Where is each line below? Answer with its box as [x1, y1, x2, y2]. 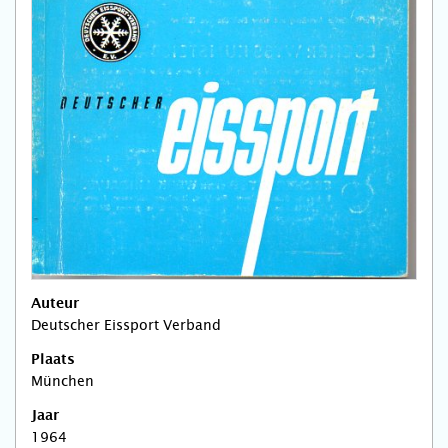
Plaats [31, 353, 75, 368]
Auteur [31, 297, 79, 312]
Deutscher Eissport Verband [31, 317, 221, 334]
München [31, 373, 94, 390]
